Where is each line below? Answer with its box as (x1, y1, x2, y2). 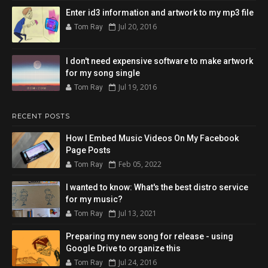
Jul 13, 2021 (118, 208, 157, 218)
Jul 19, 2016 (118, 81, 157, 92)
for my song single (66, 68, 140, 78)
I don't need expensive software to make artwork (66, 56, 253, 66)
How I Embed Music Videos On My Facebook (66, 133, 239, 143)
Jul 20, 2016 (118, 21, 157, 32)
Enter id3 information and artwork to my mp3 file (66, 7, 254, 17)
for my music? (66, 194, 123, 204)
